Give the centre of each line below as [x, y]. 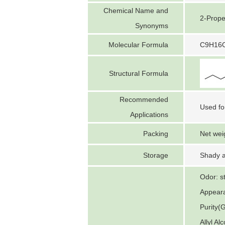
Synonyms [152, 26]
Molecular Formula [138, 45]
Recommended [144, 99]
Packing [156, 134]
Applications [149, 115]
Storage [156, 155]
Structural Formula [139, 73]
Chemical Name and [136, 11]
